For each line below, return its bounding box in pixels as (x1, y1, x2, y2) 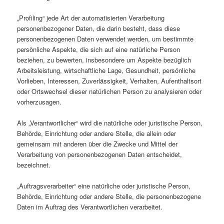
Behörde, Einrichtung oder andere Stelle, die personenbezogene (17, 191, 201, 201)
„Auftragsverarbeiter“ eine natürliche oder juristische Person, (17, 180, 191, 190)
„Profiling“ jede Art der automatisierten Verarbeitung (17, 12, 165, 22)
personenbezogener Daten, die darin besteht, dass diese (17, 23, 180, 33)
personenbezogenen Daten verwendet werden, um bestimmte (17, 33, 194, 43)
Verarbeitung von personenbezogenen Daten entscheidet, (17, 149, 182, 159)
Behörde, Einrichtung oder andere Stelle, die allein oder (17, 128, 176, 138)
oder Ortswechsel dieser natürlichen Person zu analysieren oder (17, 86, 202, 96)
